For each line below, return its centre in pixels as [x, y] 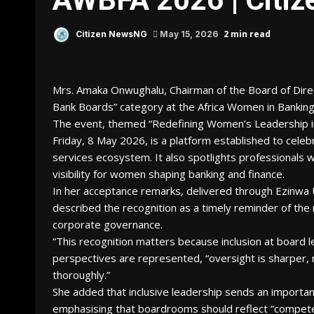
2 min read [247, 34]
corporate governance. [108, 224]
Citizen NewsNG [110, 34]
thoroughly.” [81, 275]
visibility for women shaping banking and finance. [169, 174]
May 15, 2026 [189, 34]
